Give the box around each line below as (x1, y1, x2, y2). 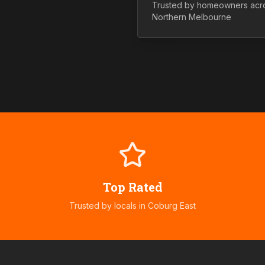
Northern (152, 12, 186, 22)
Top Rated (102, 179, 163, 195)
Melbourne (186, 12, 231, 22)
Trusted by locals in (69, 201, 148, 211)
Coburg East (148, 201, 196, 211)
